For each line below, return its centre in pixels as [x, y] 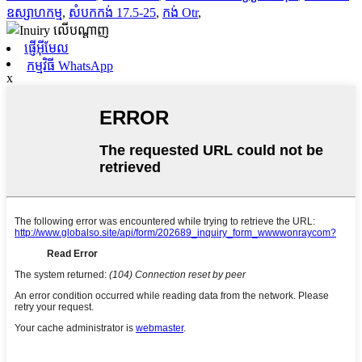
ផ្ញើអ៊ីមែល [46, 48]
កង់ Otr [180, 12]
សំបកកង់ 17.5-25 [112, 12]
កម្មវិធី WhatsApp [70, 65]
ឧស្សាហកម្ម [34, 12]
